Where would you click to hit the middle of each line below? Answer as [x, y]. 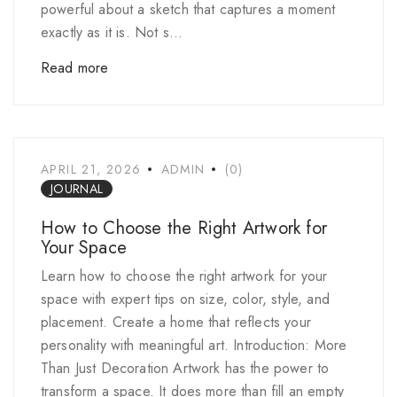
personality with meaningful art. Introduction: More [194, 345]
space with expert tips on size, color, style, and [185, 299]
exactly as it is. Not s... [112, 32]
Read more [75, 68]
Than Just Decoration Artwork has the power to [185, 368]
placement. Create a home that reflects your [176, 322]
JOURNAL [77, 189]
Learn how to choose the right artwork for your [184, 276]
